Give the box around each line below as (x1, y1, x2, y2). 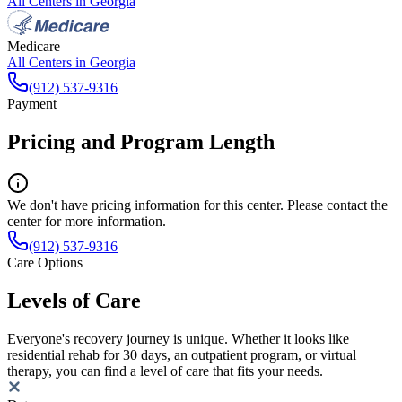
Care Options (7, 254, 83, 270)
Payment (7, 96, 57, 112)
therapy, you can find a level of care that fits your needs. (7, 363, 323, 379)
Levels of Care (7, 288, 141, 312)
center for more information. (7, 213, 166, 229)
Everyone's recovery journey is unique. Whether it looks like (7, 330, 349, 346)
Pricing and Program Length (7, 129, 275, 153)
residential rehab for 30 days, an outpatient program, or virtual (7, 346, 356, 363)
